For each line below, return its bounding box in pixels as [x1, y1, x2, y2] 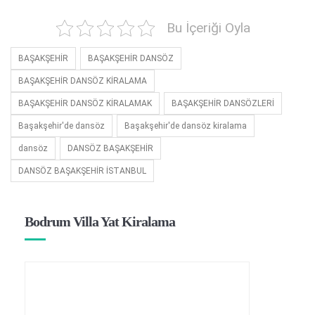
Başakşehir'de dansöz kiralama [124, 120, 247, 131]
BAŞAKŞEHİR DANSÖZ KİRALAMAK [18, 98, 152, 108]
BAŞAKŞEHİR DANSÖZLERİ [172, 98, 274, 108]
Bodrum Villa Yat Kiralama [25, 213, 175, 229]
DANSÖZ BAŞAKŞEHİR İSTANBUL [18, 165, 146, 176]
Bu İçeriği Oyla [167, 19, 250, 36]
